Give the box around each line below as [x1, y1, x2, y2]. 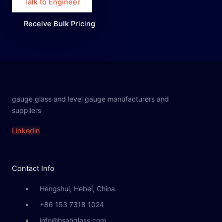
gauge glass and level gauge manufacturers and [12, 94, 169, 103]
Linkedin [12, 126, 40, 136]
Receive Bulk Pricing [24, 19, 95, 28]
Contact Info [12, 164, 55, 173]
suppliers [12, 106, 41, 114]
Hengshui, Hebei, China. [39, 184, 117, 193]
